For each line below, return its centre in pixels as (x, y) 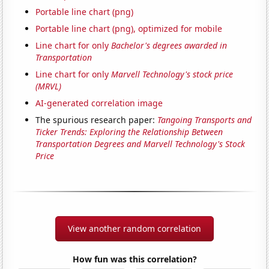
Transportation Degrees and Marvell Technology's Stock (141, 144)
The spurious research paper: (97, 119)
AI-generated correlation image (99, 103)
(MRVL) (49, 86)
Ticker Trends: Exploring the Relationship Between (129, 131)
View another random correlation (134, 228)
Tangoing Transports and (205, 119)
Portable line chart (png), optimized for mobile (129, 28)
